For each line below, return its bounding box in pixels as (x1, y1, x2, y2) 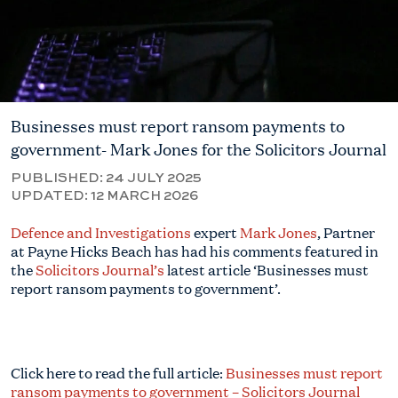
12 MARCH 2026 (91, 189, 198, 203)
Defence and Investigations (11, 222, 191, 243)
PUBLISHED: (11, 171, 106, 185)
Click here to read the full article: (11, 362, 226, 383)
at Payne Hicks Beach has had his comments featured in (11, 241, 378, 261)
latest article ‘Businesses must (164, 259, 369, 280)
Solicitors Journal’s (36, 259, 164, 280)
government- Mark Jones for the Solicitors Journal (11, 138, 386, 160)
